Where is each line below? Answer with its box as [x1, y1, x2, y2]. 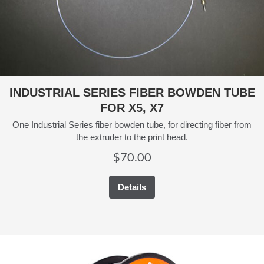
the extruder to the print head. [76, 131, 188, 142]
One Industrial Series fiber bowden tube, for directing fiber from [12, 119, 252, 130]
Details [118, 181, 146, 192]
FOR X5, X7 [100, 101, 164, 114]
